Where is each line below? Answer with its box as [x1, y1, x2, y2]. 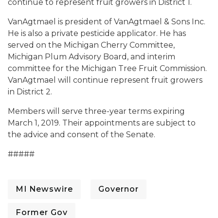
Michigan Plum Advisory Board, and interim [8, 52, 175, 61]
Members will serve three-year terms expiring [8, 107, 185, 116]
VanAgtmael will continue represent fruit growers [8, 75, 202, 85]
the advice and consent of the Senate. [8, 130, 155, 139]
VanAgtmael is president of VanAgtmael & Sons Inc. [8, 17, 205, 26]
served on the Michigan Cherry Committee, [8, 40, 175, 50]
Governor [98, 184, 139, 194]
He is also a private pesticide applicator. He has [8, 29, 186, 38]
